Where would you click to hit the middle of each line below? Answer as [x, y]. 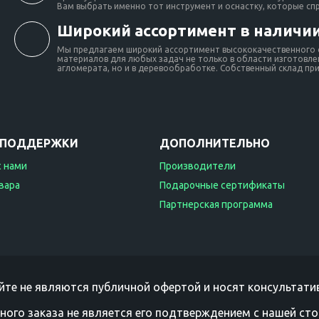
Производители [198, 166]
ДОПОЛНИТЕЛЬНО [215, 143]
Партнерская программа [216, 204]
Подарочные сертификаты [222, 185]
